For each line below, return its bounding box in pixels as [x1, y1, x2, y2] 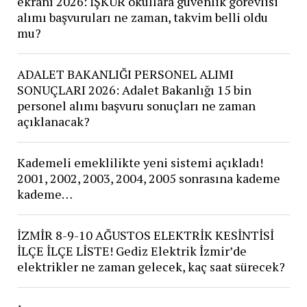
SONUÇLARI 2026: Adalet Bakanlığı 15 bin [16, 81, 251, 98]
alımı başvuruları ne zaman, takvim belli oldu [16, 8, 268, 25]
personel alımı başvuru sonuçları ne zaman [16, 97, 256, 114]
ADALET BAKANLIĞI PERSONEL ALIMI [16, 65, 234, 82]
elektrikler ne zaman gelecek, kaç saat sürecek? [16, 258, 285, 275]
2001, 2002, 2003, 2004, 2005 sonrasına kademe [16, 169, 280, 186]
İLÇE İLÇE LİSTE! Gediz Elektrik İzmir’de [16, 242, 247, 259]
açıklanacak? [16, 112, 90, 130]
